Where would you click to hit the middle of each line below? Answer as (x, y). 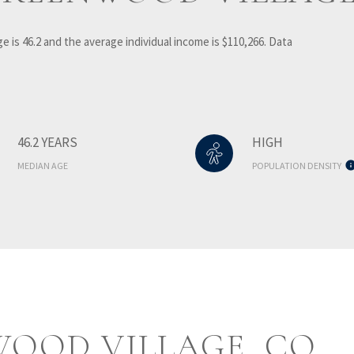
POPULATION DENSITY (296, 165)
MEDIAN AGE (43, 165)
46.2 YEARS (48, 142)
